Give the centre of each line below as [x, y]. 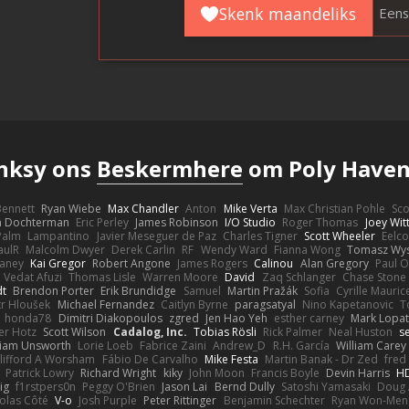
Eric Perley [102, 222]
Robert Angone [131, 263]
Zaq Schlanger [299, 277]
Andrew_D [240, 345]
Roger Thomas [320, 222]
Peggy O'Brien [119, 386]
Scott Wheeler [340, 236]
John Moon [216, 372]
